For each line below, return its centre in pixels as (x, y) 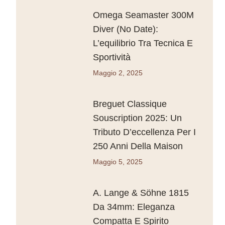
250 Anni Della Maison (138, 146)
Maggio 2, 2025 (118, 73)
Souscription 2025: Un (137, 118)
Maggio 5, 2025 (118, 162)
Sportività (111, 57)
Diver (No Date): (125, 29)
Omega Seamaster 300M (143, 15)
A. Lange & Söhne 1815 (141, 193)
